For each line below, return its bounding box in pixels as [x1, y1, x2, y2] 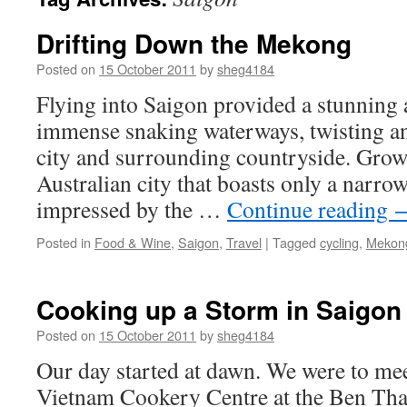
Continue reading [227, 194, 393, 224]
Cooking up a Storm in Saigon [36, 291, 402, 328]
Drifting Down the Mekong [36, 25, 352, 62]
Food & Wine [94, 233, 171, 252]
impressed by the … [36, 194, 227, 224]
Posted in [36, 233, 91, 252]
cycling [320, 233, 359, 252]
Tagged [273, 233, 316, 252]
